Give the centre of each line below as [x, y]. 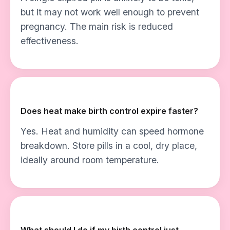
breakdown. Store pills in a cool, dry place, [109, 146]
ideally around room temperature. [90, 160]
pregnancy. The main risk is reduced [97, 26]
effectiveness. [50, 41]
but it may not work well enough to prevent [110, 12]
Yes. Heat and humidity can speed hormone [112, 131]
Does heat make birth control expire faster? [109, 111]
